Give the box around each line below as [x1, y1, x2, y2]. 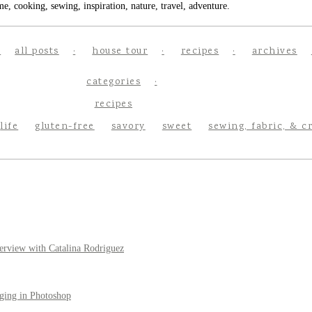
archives [251, 45, 297, 58]
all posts [15, 45, 59, 58]
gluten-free [35, 120, 95, 134]
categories [86, 75, 141, 89]
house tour [92, 45, 148, 58]
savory [111, 120, 146, 134]
